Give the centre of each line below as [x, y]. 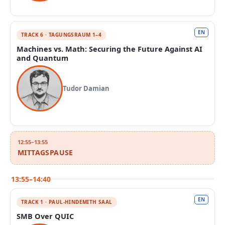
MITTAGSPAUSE [45, 152]
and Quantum [42, 58]
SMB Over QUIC [45, 216]
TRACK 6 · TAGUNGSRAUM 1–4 [61, 35]
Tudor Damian [86, 88]
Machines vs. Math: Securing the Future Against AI [109, 49]
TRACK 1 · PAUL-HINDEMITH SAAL [67, 202]
